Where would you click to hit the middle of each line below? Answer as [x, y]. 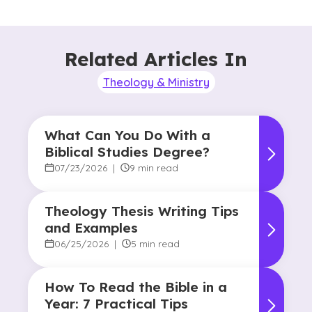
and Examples [91, 228]
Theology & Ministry [156, 82]
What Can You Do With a [127, 135]
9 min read [154, 167]
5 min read [156, 243]
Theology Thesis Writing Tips [142, 211]
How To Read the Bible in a [136, 287]
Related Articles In [156, 59]
